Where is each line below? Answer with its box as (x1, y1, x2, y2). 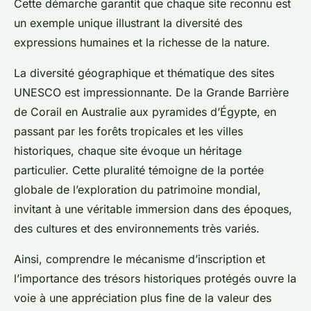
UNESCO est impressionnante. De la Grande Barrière (14, 85, 289, 99)
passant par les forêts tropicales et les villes (14, 124, 243, 138)
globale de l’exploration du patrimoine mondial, (14, 182, 261, 196)
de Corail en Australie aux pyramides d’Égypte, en (14, 104, 276, 119)
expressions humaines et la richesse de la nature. (14, 35, 270, 49)
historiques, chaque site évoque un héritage (14, 143, 242, 158)
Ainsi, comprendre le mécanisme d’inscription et (14, 251, 265, 266)
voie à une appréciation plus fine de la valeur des (14, 290, 271, 305)
